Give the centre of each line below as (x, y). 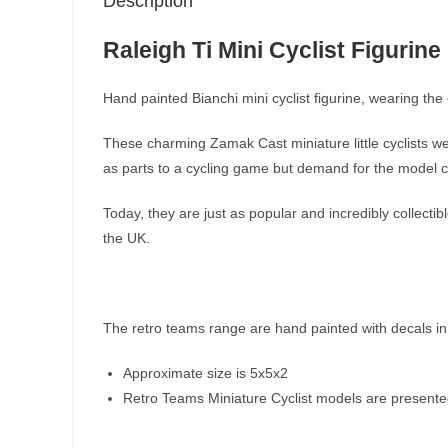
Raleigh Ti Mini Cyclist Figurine (272, 50)
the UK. (126, 238)
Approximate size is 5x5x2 (205, 373)
